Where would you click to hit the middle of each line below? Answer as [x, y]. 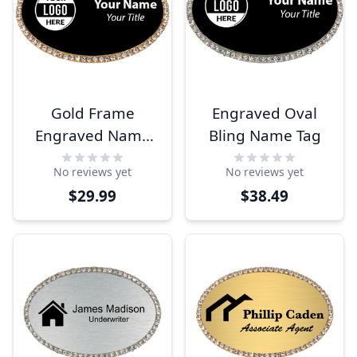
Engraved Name [92, 135]
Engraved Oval [265, 113]
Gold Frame [92, 113]
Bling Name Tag [265, 135]
